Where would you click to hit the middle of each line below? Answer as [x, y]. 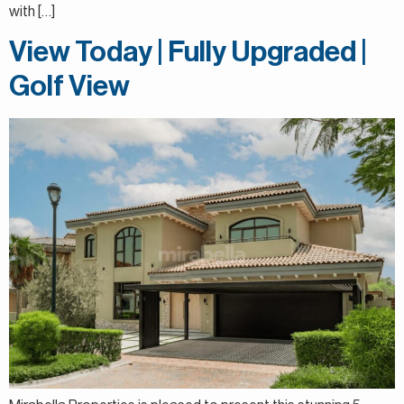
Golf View [69, 87]
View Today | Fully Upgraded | [188, 53]
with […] [32, 11]
